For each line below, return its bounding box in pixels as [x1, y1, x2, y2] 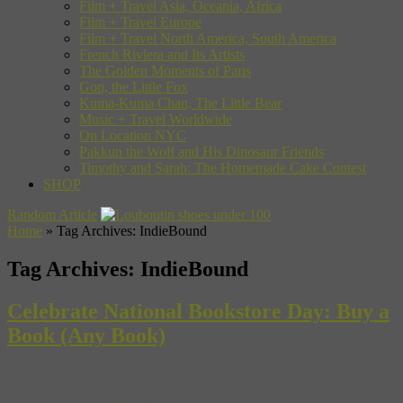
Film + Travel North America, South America [79, 30, 336, 46]
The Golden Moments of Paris [79, 62, 251, 78]
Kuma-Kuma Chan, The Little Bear [79, 94, 282, 111]
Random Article [7, 206, 97, 222]
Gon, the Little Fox [79, 78, 188, 94]
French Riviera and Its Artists [79, 46, 245, 62]
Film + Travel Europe [79, 13, 201, 30]
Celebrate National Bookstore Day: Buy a [7, 299, 390, 323]
